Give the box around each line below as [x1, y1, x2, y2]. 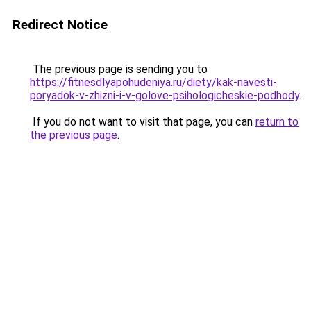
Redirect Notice [12, 17, 108, 33]
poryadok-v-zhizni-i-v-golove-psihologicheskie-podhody [30, 89, 299, 102]
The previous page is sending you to [30, 62, 208, 76]
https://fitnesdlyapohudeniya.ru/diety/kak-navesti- [30, 76, 277, 89]
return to [255, 115, 299, 128]
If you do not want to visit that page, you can [30, 115, 255, 128]
